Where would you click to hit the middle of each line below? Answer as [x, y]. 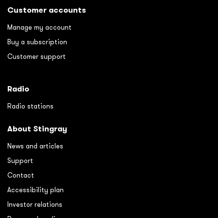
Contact [21, 175]
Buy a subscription [37, 42]
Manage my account [39, 27]
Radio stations [30, 106]
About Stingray [37, 128]
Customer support [36, 56]
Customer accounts [47, 10]
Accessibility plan [36, 190]
